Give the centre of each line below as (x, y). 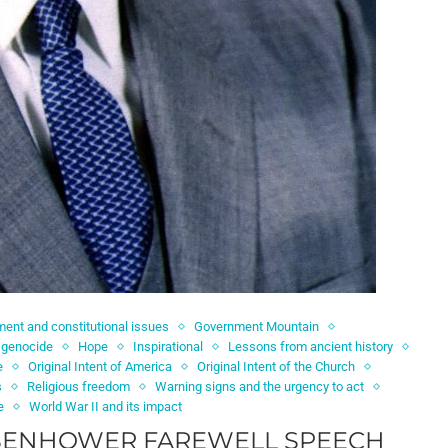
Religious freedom (79, 386)
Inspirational (167, 346)
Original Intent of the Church (276, 366)
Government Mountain (256, 326)
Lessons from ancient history (310, 346)
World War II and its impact (105, 406)
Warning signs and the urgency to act (260, 386)
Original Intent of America (100, 366)
